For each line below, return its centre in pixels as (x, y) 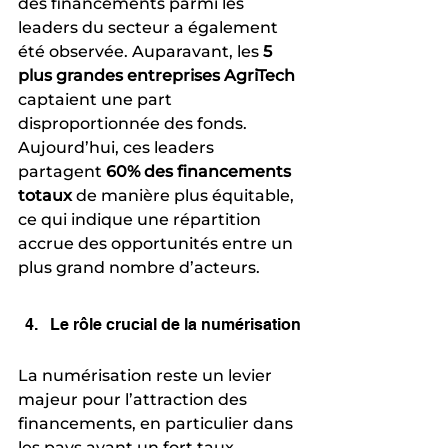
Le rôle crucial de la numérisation (175, 324)
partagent (62, 171)
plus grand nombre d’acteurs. (139, 267)
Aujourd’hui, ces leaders (118, 147)
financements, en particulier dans (157, 423)
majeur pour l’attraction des (134, 399)
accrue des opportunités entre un (157, 243)
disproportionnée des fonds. (134, 123)
